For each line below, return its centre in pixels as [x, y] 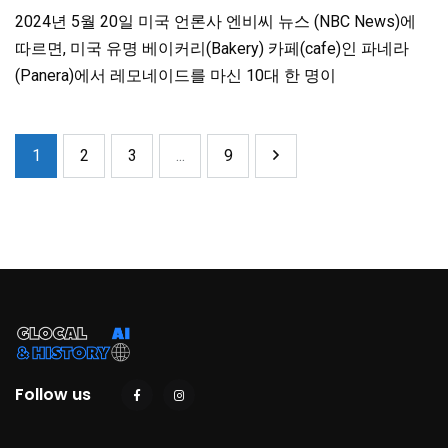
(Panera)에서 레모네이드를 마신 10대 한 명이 [175, 76]
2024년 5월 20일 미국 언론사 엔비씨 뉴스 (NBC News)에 [215, 22]
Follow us [53, 395]
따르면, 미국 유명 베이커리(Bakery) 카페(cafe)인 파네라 [212, 49]
